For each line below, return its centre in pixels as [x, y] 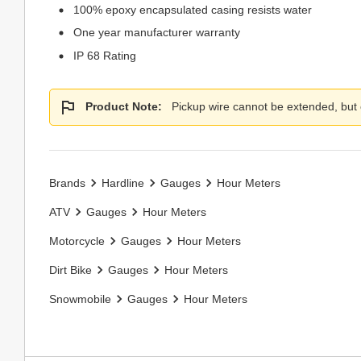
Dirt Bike [71, 270]
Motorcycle [77, 241]
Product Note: [124, 106]
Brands [67, 183]
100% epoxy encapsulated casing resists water [193, 9]
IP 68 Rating [105, 55]
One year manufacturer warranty [157, 32]
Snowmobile [80, 299]
